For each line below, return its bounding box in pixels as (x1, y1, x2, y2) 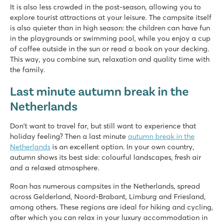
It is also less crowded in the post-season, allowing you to (10, 2, 201, 11)
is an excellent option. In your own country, (50, 142, 194, 151)
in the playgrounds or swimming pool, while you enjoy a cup (10, 33, 211, 43)
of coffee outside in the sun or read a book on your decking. (10, 44, 209, 53)
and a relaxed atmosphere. (10, 163, 99, 172)
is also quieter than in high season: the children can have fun (10, 23, 210, 32)
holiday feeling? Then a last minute (10, 131, 128, 141)
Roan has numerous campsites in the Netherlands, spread (10, 181, 200, 191)
